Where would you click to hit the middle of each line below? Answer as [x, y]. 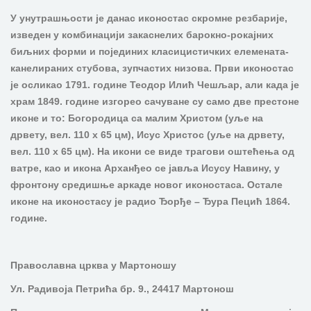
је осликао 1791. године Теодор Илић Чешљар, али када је [155, 85]
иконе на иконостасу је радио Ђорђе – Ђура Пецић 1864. [150, 201]
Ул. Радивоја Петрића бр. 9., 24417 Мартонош [122, 289]
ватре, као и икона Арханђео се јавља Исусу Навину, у [145, 168]
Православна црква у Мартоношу [93, 265]
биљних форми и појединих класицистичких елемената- [150, 51]
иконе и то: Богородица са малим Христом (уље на [137, 118]
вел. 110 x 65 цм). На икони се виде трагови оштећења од [152, 151]
